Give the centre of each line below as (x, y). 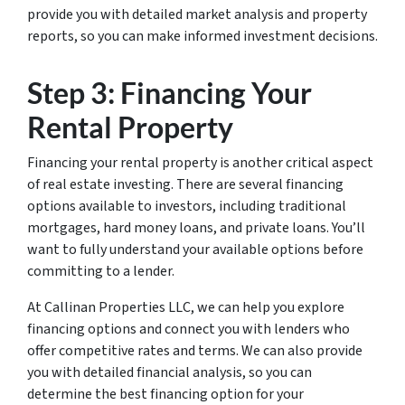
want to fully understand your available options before (195, 250)
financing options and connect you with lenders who (188, 329)
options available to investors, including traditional (187, 206)
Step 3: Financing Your (170, 93)
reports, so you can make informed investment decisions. (202, 36)
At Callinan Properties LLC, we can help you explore (186, 307)
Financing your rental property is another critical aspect (200, 163)
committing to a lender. (102, 271)
